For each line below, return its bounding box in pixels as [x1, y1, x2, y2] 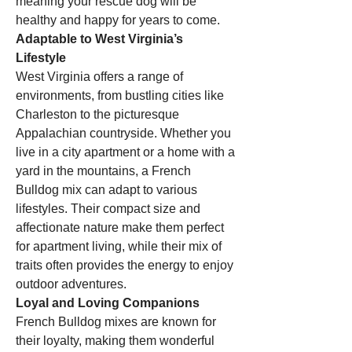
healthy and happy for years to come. [16, 13, 220, 27]
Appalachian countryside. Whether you [16, 126, 231, 140]
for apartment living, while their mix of [16, 240, 222, 253]
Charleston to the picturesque [16, 108, 179, 121]
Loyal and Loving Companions [16, 296, 200, 310]
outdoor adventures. [16, 277, 126, 291]
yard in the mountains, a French [16, 164, 191, 178]
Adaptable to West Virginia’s [16, 32, 183, 46]
